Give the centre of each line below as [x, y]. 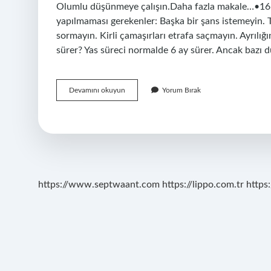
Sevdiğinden [144, 90]
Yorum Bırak [181, 90]
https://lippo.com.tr [203, 184]
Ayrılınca [138, 100]
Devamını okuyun [97, 90]
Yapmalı [137, 122]
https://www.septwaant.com [99, 184]
